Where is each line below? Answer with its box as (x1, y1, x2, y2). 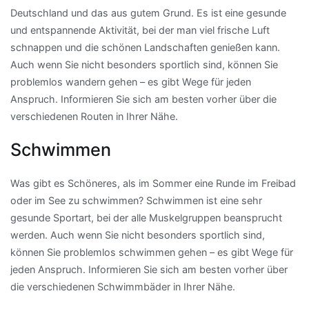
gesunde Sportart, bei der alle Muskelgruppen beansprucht (10, 212, 282, 224)
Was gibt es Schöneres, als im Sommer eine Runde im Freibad (10, 177, 296, 190)
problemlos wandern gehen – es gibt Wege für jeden (10, 76, 251, 88)
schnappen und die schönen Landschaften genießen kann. (10, 41, 280, 54)
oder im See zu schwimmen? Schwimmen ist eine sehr (10, 195, 262, 207)
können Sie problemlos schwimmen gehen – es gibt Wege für (10, 246, 293, 259)
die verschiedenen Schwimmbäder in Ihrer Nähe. (10, 281, 235, 293)
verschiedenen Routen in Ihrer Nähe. (10, 110, 178, 123)
